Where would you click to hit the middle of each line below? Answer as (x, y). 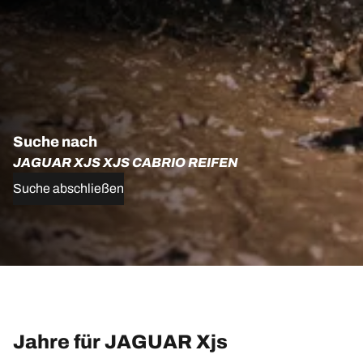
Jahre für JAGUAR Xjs (120, 342)
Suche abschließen (68, 189)
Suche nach (55, 142)
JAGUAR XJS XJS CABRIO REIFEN (126, 163)
